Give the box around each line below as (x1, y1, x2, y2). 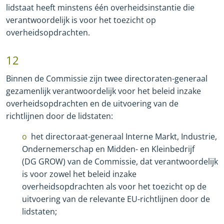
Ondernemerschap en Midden (22, 143, 135, 155)
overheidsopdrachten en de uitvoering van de (6, 98, 178, 109)
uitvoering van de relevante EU (22, 193, 137, 205)
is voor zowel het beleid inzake (22, 168, 136, 180)
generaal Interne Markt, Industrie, (90, 131, 217, 142)
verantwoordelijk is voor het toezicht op (6, 14, 156, 26)
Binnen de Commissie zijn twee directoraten (6, 73, 172, 84)
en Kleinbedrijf (138, 143, 194, 155)
